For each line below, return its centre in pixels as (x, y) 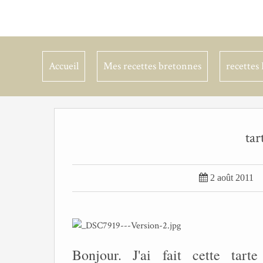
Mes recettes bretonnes (152, 66)
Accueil (64, 66)
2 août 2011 (232, 178)
